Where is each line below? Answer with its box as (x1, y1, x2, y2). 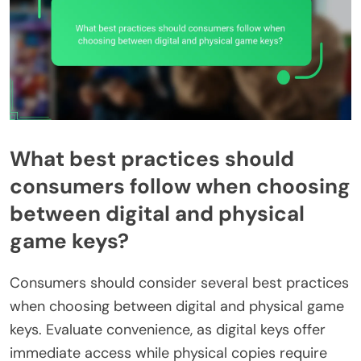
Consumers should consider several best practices (10, 273, 349, 293)
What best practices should (10, 144, 294, 172)
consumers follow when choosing (10, 172, 351, 200)
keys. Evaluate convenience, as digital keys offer (10, 320, 326, 340)
